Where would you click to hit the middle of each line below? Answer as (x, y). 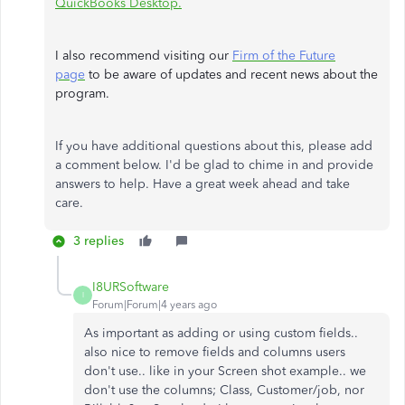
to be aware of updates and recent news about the (231, 74)
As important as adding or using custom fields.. (221, 333)
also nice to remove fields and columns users (215, 352)
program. (84, 93)
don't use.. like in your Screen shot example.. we (225, 371)
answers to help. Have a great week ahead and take (202, 184)
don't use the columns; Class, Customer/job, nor (224, 390)
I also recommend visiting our (144, 55)
